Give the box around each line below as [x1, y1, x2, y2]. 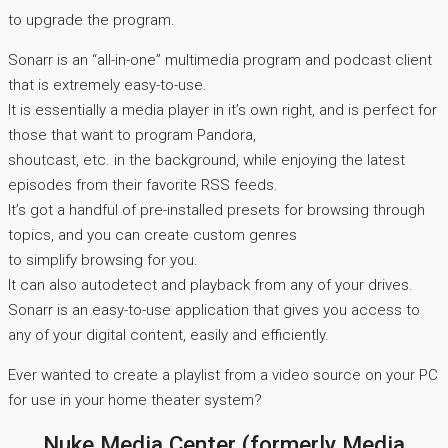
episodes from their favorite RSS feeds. [8, 176, 278, 195]
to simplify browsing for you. [8, 251, 198, 270]
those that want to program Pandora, [8, 126, 256, 145]
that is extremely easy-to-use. [8, 76, 207, 95]
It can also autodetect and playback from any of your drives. [8, 276, 413, 295]
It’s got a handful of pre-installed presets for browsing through [8, 201, 425, 220]
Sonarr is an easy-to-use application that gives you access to [8, 301, 420, 320]
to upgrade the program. [8, 11, 175, 30]
